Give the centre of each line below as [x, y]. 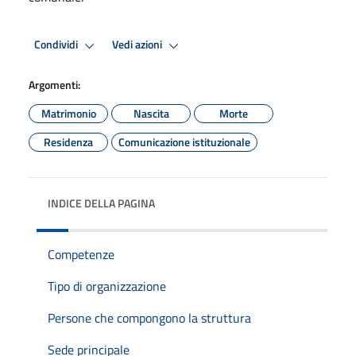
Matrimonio [68, 113]
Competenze [81, 254]
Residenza [68, 141]
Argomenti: [54, 84]
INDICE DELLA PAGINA [101, 203]
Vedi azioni [138, 45]
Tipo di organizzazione [107, 286]
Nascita [151, 113]
